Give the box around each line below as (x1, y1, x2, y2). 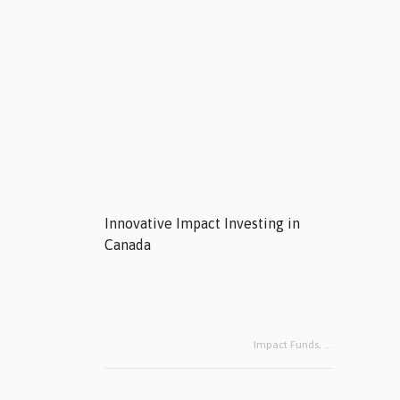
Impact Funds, (254, 338, 324, 352)
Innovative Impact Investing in (104, 215, 300, 232)
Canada (104, 237, 151, 254)
